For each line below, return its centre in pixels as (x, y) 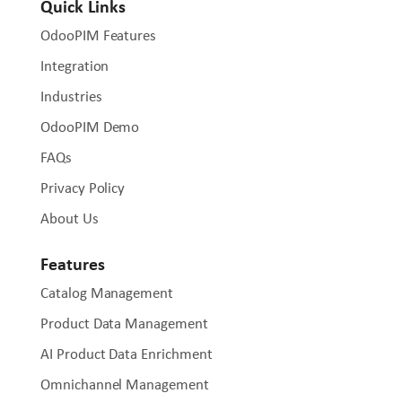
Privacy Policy (83, 188)
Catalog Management (107, 293)
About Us (70, 218)
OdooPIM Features (99, 35)
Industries (71, 96)
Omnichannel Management (125, 384)
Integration (75, 66)
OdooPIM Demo (90, 127)
